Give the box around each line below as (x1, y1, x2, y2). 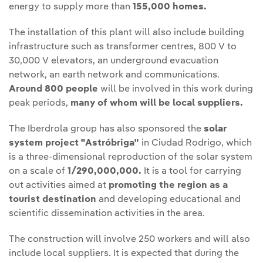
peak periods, (9, 99, 70, 109)
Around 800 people (9, 85, 98, 95)
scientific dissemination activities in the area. (9, 209, 205, 219)
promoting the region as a (109, 181, 228, 191)
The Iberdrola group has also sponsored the (9, 124, 204, 134)
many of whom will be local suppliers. (70, 99, 243, 109)
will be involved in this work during (98, 85, 253, 95)
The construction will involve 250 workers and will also (9, 235, 250, 245)
